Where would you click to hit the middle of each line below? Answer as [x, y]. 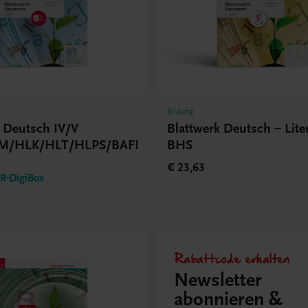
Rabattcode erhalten [232, 258]
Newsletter [218, 280]
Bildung [180, 111]
